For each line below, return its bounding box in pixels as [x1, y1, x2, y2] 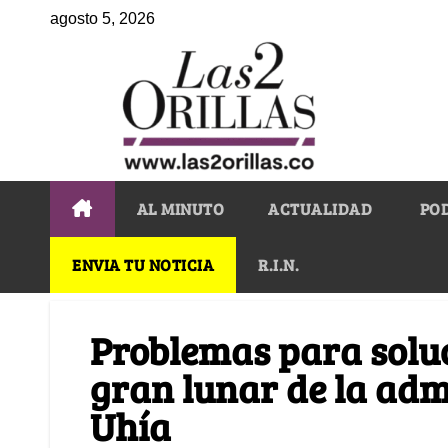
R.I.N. [258, 253, 299, 275]
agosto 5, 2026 [50, 10, 155, 27]
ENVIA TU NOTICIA [72, 253, 214, 275]
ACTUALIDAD [268, 197, 372, 219]
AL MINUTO [136, 197, 224, 219]
